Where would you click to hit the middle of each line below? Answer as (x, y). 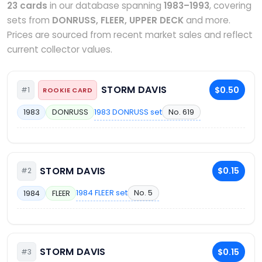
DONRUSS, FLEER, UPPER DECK (118, 20)
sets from (30, 20)
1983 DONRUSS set (128, 112)
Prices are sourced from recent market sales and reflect (130, 35)
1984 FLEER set (102, 193)
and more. (207, 20)
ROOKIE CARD (68, 90)
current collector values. (60, 49)
